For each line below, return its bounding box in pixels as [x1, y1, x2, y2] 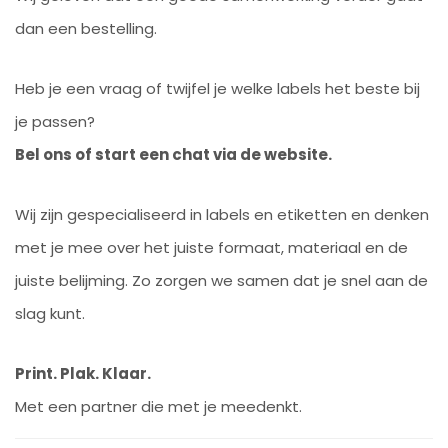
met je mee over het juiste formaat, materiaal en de [15, 237, 408, 258]
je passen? [15, 111, 95, 132]
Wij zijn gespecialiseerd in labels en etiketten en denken [15, 204, 429, 225]
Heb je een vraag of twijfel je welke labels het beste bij [15, 78, 420, 99]
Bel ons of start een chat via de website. [15, 144, 332, 165]
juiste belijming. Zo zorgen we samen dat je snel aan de [15, 270, 428, 291]
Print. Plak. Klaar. [15, 363, 151, 384]
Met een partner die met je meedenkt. [15, 396, 302, 417]
